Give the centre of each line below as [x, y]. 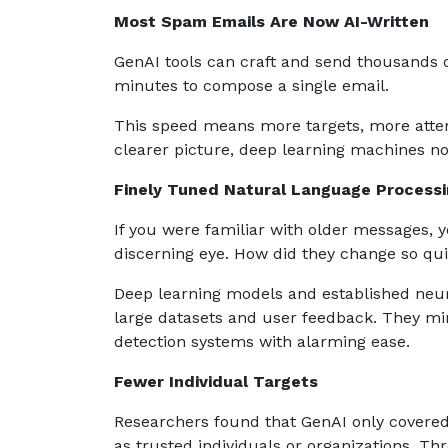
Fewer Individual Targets [216, 381]
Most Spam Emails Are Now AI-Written [271, 21]
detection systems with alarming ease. [262, 341]
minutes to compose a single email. [251, 85]
